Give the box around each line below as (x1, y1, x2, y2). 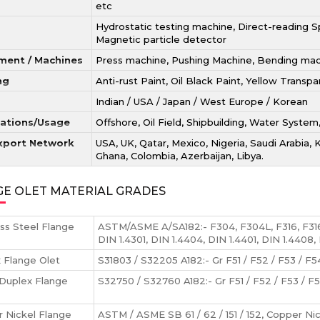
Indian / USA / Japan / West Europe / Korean (96, 96, 308, 107)
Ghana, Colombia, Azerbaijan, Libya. (96, 150, 264, 161)
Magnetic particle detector (96, 34, 226, 45)
